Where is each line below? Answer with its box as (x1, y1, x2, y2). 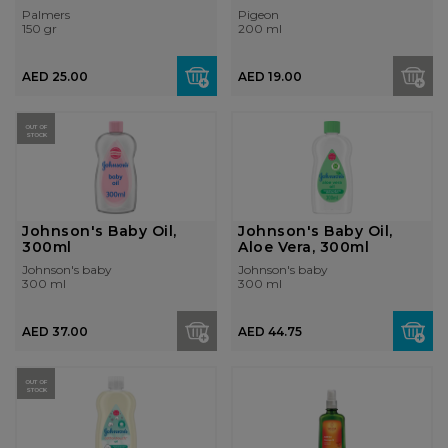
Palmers (22, 7, 70, 23)
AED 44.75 (238, 323, 302, 339)
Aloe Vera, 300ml (238, 238, 369, 257)
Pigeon (238, 7, 279, 23)
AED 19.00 (238, 68, 302, 84)
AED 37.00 (22, 323, 88, 339)
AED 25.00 (22, 68, 88, 84)
